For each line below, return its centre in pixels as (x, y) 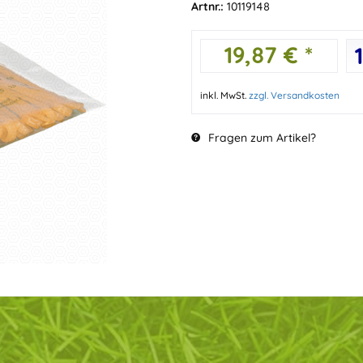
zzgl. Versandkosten (294, 95)
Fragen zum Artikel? (260, 138)
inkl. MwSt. (224, 95)
